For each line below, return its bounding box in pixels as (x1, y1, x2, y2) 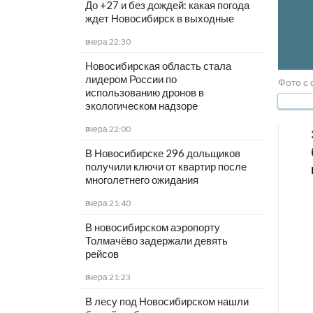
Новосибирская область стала (85, 59, 231, 73)
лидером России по (85, 73, 177, 86)
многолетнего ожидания (85, 173, 198, 187)
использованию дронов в (85, 86, 204, 99)
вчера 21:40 (85, 198, 131, 209)
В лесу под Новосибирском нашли (85, 295, 249, 308)
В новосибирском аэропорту (85, 221, 220, 234)
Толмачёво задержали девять (85, 234, 228, 247)
